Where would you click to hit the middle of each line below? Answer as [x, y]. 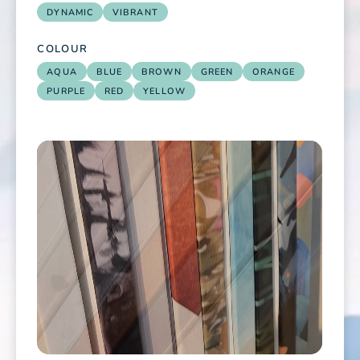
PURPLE [66, 91]
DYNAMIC [70, 13]
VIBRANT [135, 13]
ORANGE [274, 72]
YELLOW [164, 91]
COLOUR [63, 49]
